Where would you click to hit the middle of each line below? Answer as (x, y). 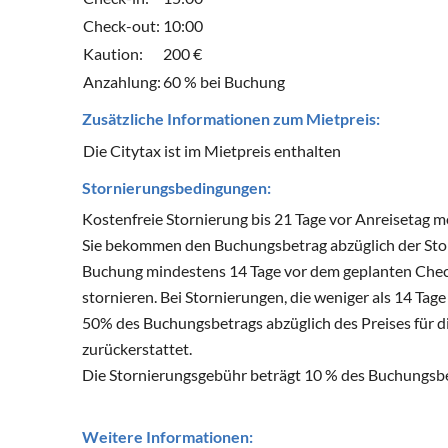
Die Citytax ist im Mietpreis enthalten (212, 151)
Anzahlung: (122, 82)
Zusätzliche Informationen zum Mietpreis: (231, 119)
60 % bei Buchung (224, 82)
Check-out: (121, 26)
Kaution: (113, 54)
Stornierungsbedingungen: (176, 188)
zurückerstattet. (137, 349)
